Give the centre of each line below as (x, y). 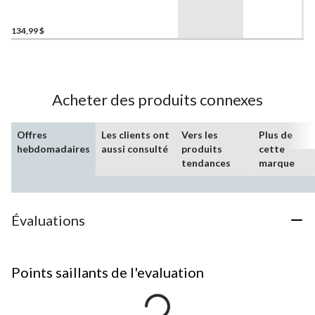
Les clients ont (135, 134)
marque (277, 162)
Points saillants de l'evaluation (108, 272)
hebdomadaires (53, 148)
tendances (206, 162)
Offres (32, 134)
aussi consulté (135, 148)
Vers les (200, 134)
